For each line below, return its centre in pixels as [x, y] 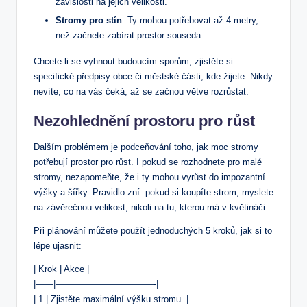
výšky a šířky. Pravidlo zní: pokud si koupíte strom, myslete [153, 193]
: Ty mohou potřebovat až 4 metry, [190, 21]
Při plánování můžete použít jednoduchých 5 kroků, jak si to [153, 231]
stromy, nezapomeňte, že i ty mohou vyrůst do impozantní [149, 177]
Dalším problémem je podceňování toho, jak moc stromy [146, 147]
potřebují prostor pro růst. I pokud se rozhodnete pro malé [148, 162]
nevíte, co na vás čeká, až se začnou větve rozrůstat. [141, 92]
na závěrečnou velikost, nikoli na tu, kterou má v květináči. [151, 208]
